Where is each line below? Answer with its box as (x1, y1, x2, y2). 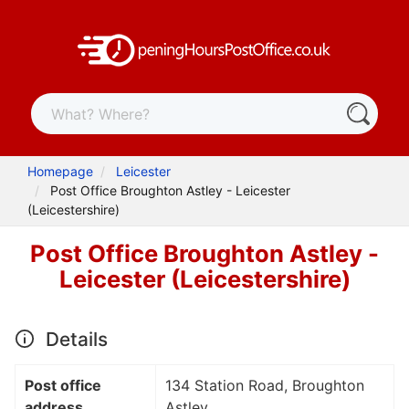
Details (40, 327, 108, 351)
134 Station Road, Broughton (165, 375, 364, 394)
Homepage (27, 163, 94, 180)
